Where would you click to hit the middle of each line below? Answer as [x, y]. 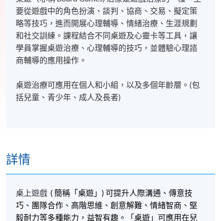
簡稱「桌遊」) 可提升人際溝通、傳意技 [124, 193]
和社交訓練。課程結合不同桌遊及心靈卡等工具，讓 [107, 36]
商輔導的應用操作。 [52, 60]
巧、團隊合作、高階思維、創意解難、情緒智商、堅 [107, 205]
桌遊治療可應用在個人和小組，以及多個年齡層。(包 [108, 85]
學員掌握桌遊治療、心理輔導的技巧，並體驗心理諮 [107, 48]
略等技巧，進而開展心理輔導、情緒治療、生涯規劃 [107, 23]
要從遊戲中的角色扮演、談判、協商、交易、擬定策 [107, 11]
